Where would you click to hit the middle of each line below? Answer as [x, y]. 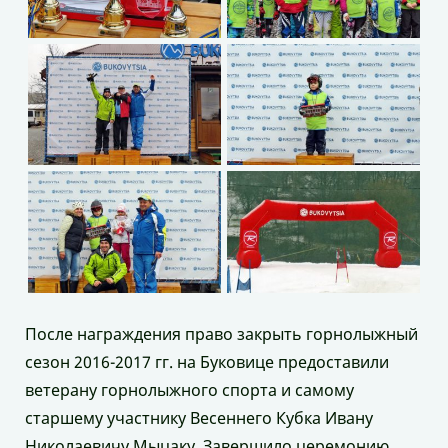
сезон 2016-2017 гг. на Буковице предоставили [207, 361]
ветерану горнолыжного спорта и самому [189, 389]
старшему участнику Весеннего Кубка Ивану [199, 417]
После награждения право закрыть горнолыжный [221, 333]
